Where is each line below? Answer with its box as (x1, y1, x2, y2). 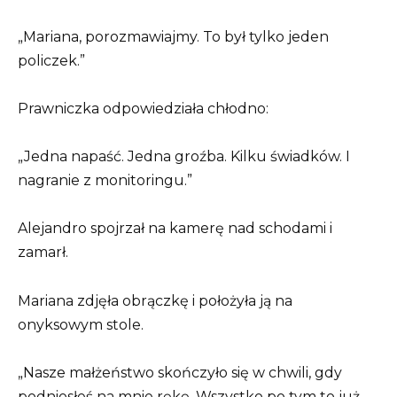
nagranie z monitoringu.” (18, 172, 192, 190)
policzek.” (18, 51, 85, 69)
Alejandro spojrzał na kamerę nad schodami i (18, 220, 332, 237)
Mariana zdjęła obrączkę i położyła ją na (18, 292, 292, 309)
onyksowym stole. (18, 315, 144, 333)
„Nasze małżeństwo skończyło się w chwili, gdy (18, 363, 342, 381)
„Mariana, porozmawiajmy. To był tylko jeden (18, 27, 329, 45)
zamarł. (18, 244, 68, 261)
